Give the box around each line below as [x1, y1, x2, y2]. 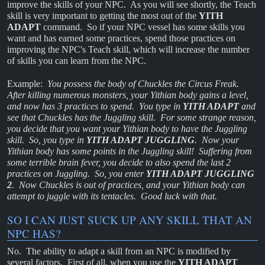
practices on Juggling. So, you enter [7, 168, 146, 179]
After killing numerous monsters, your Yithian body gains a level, [7, 89, 248, 100]
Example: [7, 78, 47, 89]
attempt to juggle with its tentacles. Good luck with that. [7, 190, 217, 201]
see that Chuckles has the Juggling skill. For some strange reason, [7, 112, 256, 122]
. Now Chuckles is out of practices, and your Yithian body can [12, 179, 245, 190]
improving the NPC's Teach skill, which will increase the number [7, 44, 250, 55]
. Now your [195, 134, 239, 145]
